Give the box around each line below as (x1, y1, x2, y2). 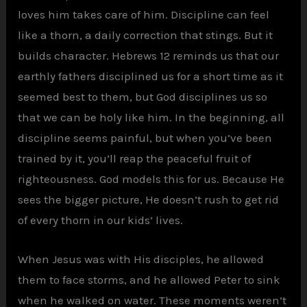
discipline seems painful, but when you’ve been (18, 130, 273, 145)
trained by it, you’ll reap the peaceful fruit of (18, 151, 251, 165)
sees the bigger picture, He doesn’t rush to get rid (18, 192, 280, 206)
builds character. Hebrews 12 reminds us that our (18, 48, 280, 62)
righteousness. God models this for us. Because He (18, 171, 285, 186)
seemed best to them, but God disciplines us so (18, 89, 268, 103)
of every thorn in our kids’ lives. (18, 212, 184, 227)
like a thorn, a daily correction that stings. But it (18, 27, 273, 42)
